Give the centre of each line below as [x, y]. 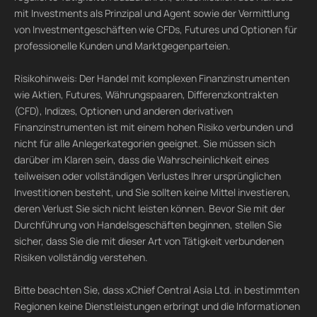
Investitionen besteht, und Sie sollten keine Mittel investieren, [152, 192]
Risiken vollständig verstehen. [81, 257]
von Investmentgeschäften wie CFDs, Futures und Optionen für [156, 29]
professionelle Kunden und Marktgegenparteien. [122, 46]
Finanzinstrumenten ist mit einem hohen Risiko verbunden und [154, 127]
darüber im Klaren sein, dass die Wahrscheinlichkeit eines [142, 160]
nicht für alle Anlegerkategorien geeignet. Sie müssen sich [145, 143]
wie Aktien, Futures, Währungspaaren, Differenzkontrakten [146, 94]
